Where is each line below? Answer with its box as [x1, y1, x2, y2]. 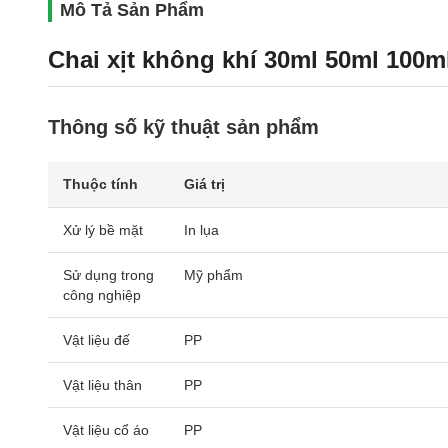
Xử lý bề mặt [63, 222, 143, 238]
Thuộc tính [63, 176, 138, 192]
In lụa [184, 222, 219, 238]
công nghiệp [63, 287, 141, 303]
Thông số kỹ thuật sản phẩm [48, 116, 319, 138]
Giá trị [184, 176, 225, 192]
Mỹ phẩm [184, 267, 243, 283]
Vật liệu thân [63, 377, 142, 393]
